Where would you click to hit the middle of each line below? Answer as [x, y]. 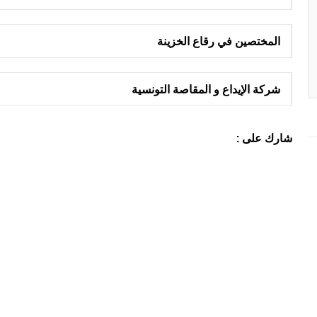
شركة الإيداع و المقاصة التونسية [206, 89]
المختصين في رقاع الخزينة [218, 41]
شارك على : [264, 138]
